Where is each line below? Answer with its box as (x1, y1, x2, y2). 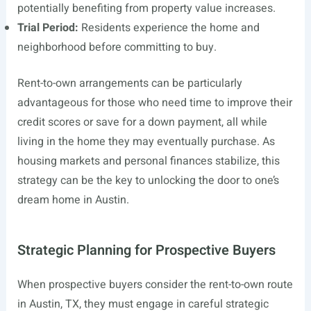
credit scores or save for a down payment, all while (17, 114, 267, 131)
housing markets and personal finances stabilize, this (17, 153, 280, 169)
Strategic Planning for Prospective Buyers (17, 240, 276, 260)
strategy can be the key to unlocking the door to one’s (17, 172, 279, 189)
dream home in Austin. (17, 192, 129, 208)
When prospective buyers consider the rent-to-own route (17, 276, 293, 293)
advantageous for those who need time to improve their (17, 94, 292, 111)
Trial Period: (17, 19, 78, 36)
